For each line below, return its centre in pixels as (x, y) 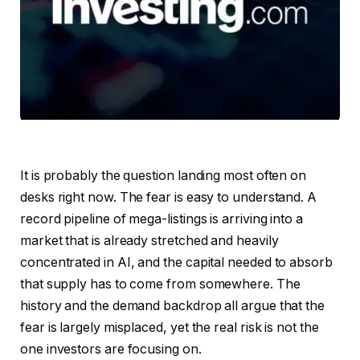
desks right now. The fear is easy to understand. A (169, 198)
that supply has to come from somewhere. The (160, 284)
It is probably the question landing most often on (164, 176)
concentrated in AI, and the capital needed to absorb (176, 263)
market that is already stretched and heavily (149, 241)
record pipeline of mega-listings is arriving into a (162, 219)
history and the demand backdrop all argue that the (173, 306)
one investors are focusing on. (111, 350)
